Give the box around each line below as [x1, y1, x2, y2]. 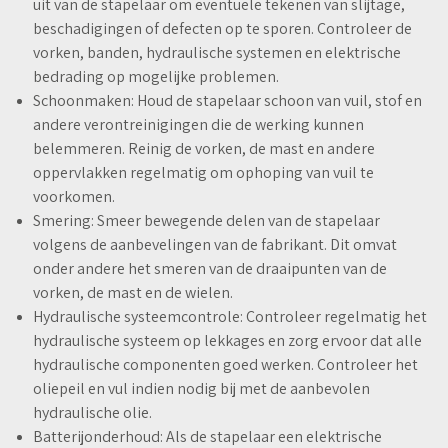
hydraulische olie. [33, 402, 152, 424]
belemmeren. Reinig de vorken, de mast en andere [33, 138, 375, 160]
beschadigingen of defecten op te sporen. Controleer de [33, 18, 412, 40]
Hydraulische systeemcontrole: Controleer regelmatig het [33, 306, 427, 328]
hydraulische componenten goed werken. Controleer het [33, 354, 418, 376]
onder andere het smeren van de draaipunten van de [33, 258, 387, 280]
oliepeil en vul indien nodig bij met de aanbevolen [33, 378, 370, 400]
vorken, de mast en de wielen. [33, 282, 233, 304]
